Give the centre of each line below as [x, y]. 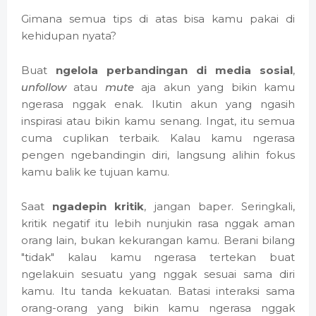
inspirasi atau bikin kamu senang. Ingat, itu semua [158, 121]
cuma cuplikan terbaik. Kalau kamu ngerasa [158, 138]
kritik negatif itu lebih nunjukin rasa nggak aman [158, 224]
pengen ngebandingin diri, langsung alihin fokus [158, 155]
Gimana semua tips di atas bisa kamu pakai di [158, 19]
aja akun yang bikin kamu [214, 87]
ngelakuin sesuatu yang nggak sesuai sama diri [158, 274]
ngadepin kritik [98, 207]
